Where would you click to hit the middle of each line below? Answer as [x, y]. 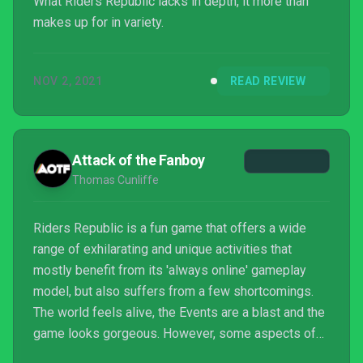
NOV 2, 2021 [68, 81]
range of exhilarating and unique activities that [162, 249]
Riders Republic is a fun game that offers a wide [170, 228]
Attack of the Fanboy [139, 160]
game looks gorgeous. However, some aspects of [175, 333]
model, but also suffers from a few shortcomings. [173, 291]
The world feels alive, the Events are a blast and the [179, 312]
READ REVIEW [268, 81]
